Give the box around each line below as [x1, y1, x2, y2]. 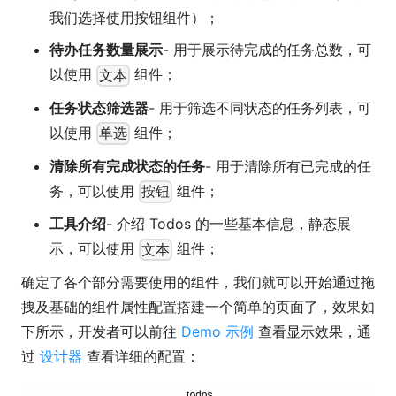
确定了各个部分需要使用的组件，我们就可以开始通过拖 [21, 272, 375, 291]
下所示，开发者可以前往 [21, 322, 181, 340]
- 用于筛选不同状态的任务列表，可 [148, 99, 371, 118]
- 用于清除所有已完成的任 [205, 156, 371, 175]
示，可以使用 [49, 240, 139, 258]
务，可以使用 [49, 181, 139, 200]
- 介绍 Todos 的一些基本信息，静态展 [106, 215, 351, 233]
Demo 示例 [181, 322, 254, 340]
